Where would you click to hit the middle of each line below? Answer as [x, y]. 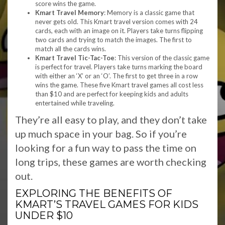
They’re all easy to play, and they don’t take [111, 120]
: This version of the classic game [162, 58]
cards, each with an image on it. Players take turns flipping [119, 31]
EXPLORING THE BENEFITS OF [94, 193]
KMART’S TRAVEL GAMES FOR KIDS [107, 204]
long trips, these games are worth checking [111, 162]
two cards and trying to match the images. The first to [114, 40]
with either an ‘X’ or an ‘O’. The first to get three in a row [117, 76]
